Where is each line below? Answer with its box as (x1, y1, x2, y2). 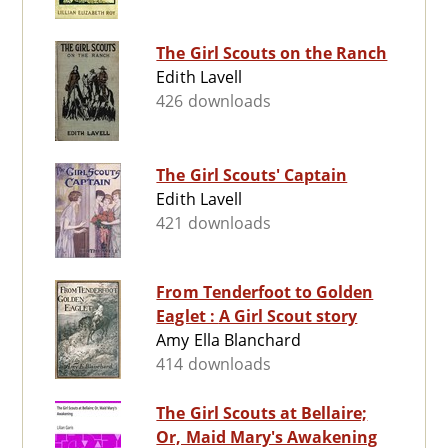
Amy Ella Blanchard (156, 329, 302, 352)
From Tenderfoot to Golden (156, 281, 374, 304)
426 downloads (156, 90, 271, 113)
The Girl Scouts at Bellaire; (156, 402, 368, 425)
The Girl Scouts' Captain (156, 164, 348, 187)
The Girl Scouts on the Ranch (156, 42, 388, 65)
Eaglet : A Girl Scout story (218, 305, 358, 328)
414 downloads (156, 353, 271, 376)
